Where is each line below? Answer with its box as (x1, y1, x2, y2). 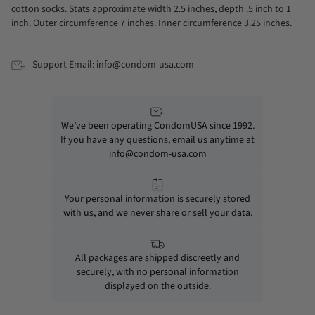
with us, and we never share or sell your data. (63, 205, 252, 220)
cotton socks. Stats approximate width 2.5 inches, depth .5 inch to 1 (11, 2, 291, 17)
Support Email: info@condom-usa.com (32, 58, 194, 72)
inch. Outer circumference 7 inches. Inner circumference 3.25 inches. (11, 16, 292, 31)
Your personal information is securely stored (65, 191, 250, 206)
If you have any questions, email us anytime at (60, 132, 255, 147)
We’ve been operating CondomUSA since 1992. (60, 118, 255, 133)
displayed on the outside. (104, 278, 211, 293)
